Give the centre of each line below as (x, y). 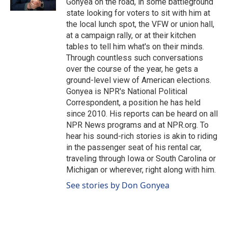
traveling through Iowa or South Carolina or (141, 159)
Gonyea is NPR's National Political (127, 91)
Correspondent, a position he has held (133, 103)
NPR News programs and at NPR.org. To (137, 125)
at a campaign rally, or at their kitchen (131, 35)
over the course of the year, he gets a (132, 69)
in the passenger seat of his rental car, (134, 147)
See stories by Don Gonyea (118, 185)
